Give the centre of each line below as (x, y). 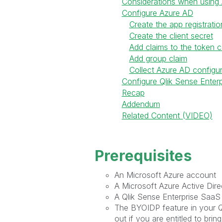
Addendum (141, 104)
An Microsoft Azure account (165, 175)
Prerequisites (143, 156)
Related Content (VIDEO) (167, 115)
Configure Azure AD (157, 13)
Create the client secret (171, 36)
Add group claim (158, 58)
